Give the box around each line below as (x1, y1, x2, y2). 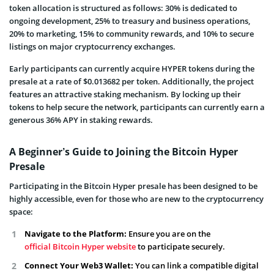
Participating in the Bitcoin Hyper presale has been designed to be (9, 180, 257, 191)
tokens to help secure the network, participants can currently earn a (9, 101, 265, 113)
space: (9, 206, 33, 217)
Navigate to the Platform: (24, 228, 127, 239)
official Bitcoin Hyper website (24, 240, 136, 252)
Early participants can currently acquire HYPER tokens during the (9, 62, 254, 74)
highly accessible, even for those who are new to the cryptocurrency (9, 193, 264, 204)
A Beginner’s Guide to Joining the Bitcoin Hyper (9, 144, 238, 158)
